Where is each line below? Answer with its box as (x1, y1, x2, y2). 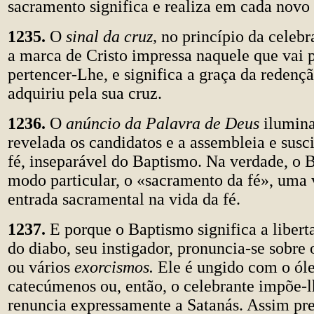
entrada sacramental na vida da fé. (8, 190, 240, 208)
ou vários (8, 258, 74, 276)
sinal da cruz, (66, 27, 161, 46)
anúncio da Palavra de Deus (62, 114, 264, 132)
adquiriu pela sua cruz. (8, 84, 162, 102)
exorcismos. (74, 258, 158, 276)
